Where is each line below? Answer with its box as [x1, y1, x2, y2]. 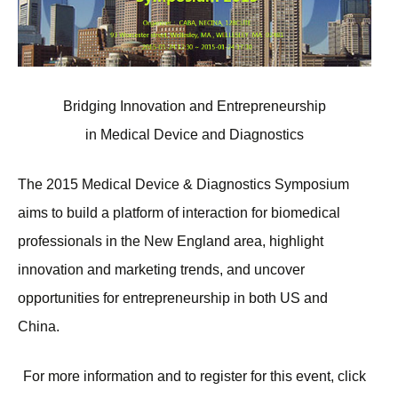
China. [18, 319, 60, 335]
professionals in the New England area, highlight [18, 234, 323, 250]
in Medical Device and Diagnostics [85, 127, 304, 143]
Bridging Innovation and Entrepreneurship [63, 99, 326, 115]
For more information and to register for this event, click [23, 369, 366, 385]
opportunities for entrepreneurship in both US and [18, 291, 328, 306]
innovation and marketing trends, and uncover [18, 262, 305, 278]
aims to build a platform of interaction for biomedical [18, 205, 340, 221]
